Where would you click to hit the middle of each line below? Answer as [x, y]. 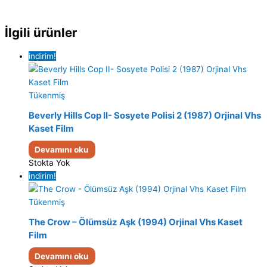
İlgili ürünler [41, 32]
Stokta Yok [49, 162]
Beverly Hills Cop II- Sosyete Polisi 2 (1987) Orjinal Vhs [145, 116]
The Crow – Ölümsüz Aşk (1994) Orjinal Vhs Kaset [136, 222]
